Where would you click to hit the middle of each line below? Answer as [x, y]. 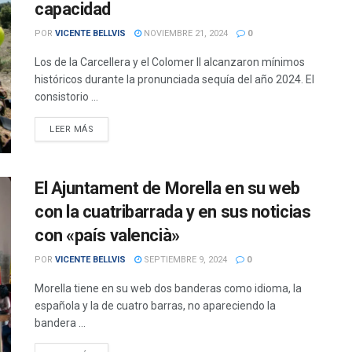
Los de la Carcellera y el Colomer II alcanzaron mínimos [170, 62]
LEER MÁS [72, 130]
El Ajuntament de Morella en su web [168, 188]
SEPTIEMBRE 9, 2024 [184, 259]
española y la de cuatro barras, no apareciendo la [155, 305]
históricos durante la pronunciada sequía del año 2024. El [174, 80]
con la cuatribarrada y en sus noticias [173, 211]
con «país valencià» [107, 235]
